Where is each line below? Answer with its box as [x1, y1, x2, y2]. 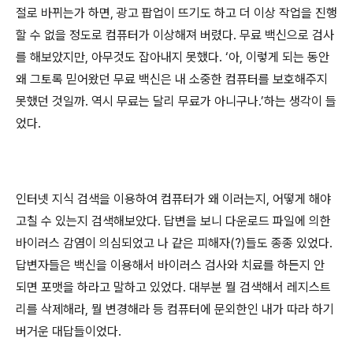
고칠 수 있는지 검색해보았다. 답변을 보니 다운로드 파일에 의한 [16, 214, 331, 229]
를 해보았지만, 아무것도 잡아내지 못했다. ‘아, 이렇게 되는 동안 [16, 50, 329, 65]
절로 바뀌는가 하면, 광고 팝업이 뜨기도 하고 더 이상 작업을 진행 [16, 6, 337, 20]
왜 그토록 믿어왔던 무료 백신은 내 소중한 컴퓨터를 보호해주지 [16, 72, 328, 87]
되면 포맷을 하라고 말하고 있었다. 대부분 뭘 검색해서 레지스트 [16, 280, 331, 295]
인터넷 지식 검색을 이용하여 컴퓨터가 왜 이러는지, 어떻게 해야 [16, 191, 331, 206]
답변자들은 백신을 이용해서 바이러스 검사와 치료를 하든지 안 [16, 258, 325, 273]
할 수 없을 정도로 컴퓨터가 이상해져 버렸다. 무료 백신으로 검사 [16, 28, 334, 43]
